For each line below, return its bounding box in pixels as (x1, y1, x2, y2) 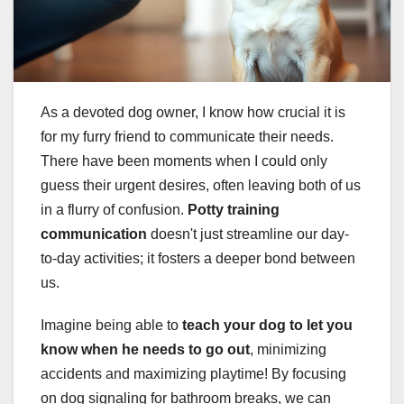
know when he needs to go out (41, 342, 250, 358)
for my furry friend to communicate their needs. (41, 129, 334, 145)
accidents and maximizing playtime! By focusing (41, 366, 346, 382)
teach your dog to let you (182, 317, 353, 334)
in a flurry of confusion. (41, 202, 188, 218)
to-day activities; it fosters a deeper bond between (41, 251, 355, 267)
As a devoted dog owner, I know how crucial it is (41, 105, 345, 121)
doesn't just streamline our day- (147, 226, 349, 243)
